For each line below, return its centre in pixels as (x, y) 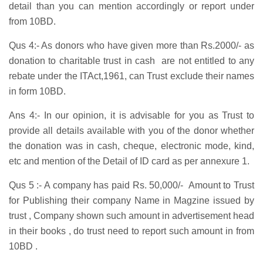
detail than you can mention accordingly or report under (131, 6)
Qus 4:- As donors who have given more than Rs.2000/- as (131, 46)
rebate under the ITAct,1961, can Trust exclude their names (131, 76)
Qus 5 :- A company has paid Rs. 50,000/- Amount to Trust (131, 186)
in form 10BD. (37, 92)
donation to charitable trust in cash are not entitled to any (131, 61)
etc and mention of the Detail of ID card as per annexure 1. (129, 161)
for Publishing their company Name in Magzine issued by (131, 201)
